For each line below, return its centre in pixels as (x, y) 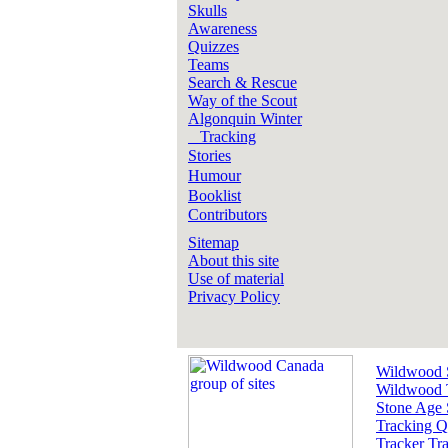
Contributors (227, 214)
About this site (233, 260)
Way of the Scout (242, 100)
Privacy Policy (234, 296)
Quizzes (213, 46)
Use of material (236, 278)
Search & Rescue (242, 82)
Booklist (214, 195)
